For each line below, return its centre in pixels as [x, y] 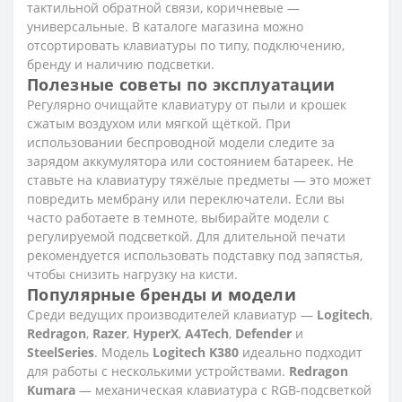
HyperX [156, 334]
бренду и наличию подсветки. [121, 65]
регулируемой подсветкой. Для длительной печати [186, 237]
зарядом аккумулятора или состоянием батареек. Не [190, 162]
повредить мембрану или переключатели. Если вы [186, 199]
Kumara [51, 390]
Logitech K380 [196, 353]
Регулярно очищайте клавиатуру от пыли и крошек [187, 105]
